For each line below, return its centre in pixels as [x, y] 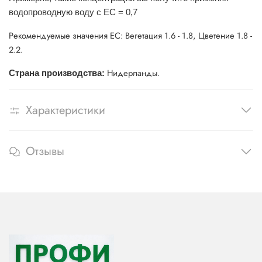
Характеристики [65, 110]
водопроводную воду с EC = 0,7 [73, 12]
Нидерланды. [133, 73]
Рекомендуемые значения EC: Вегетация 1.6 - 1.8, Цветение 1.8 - [130, 35]
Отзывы [45, 151]
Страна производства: [58, 73]
